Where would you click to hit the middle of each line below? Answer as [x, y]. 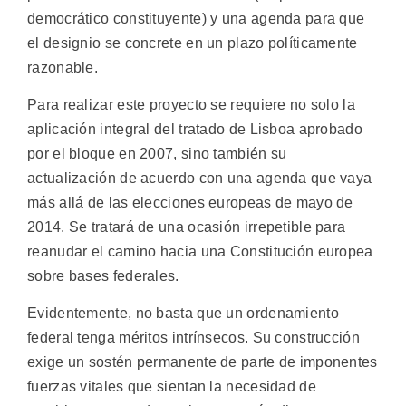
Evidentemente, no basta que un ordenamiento [183, 314]
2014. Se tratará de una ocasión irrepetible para [187, 227]
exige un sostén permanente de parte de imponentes [203, 362]
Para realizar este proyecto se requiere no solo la [191, 105]
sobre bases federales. [103, 276]
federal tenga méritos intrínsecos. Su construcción [193, 338]
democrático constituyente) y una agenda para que [196, 18]
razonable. [63, 67]
